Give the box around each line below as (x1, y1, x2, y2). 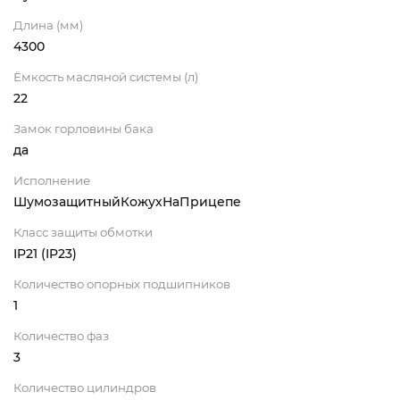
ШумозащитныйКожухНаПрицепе (13, 194, 241, 211)
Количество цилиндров (13, 380, 156, 396)
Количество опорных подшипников (13, 277, 230, 292)
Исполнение (13, 173, 90, 188)
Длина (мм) (13, 18, 83, 33)
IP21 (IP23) (13, 246, 77, 262)
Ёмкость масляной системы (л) (13, 70, 198, 85)
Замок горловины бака (13, 121, 154, 137)
